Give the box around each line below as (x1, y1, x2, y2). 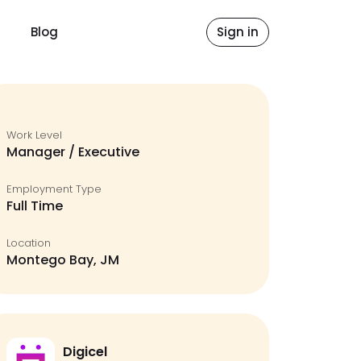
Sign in (217, 23, 259, 40)
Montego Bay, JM (6, 251, 119, 269)
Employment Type (6, 181, 102, 197)
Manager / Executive (6, 143, 139, 161)
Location (6, 235, 51, 251)
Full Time (6, 197, 63, 215)
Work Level (6, 127, 62, 143)
